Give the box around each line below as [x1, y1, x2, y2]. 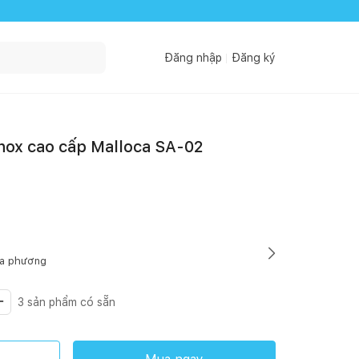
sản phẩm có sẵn [24, 296, 115, 309]
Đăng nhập [164, 51, 222, 64]
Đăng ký [232, 51, 276, 64]
